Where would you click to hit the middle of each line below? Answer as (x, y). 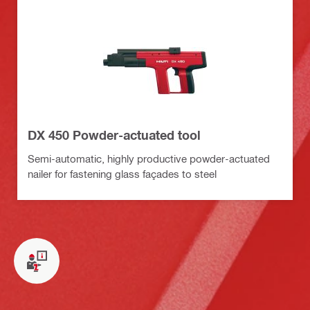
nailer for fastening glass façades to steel (122, 174)
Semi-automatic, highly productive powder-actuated (149, 159)
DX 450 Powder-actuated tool (114, 135)
